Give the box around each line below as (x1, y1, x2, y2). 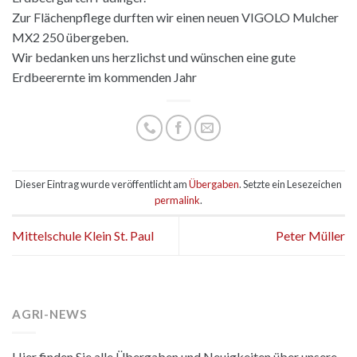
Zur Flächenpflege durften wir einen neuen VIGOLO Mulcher (12, 9, 339, 25)
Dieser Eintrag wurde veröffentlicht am (15, 178, 189, 191)
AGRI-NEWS (12, 306, 88, 321)
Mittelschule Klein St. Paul (12, 228, 154, 244)
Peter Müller (276, 228, 345, 244)
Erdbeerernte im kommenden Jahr (12, 69, 197, 84)
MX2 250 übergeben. (12, 29, 128, 45)
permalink (155, 194, 200, 207)
